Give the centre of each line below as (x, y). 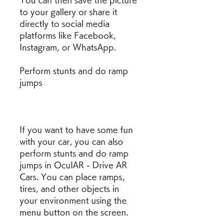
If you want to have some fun (76, 130)
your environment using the (73, 200)
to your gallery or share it (69, 12)
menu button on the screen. (74, 212)
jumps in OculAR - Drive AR (73, 165)
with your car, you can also (71, 141)
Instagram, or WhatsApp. (68, 47)
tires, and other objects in (69, 189)
